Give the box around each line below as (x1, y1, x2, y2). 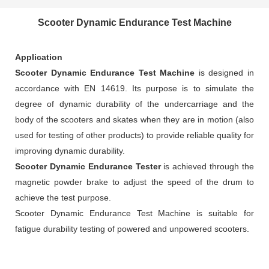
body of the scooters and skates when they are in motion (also (15, 115, 254, 125)
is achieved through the (160, 162, 255, 172)
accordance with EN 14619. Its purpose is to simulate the (15, 83, 254, 94)
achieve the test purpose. (15, 193, 111, 203)
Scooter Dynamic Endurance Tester (15, 162, 161, 172)
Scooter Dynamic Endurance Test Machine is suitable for (15, 208, 254, 219)
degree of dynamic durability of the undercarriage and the (15, 99, 254, 109)
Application (15, 52, 62, 62)
